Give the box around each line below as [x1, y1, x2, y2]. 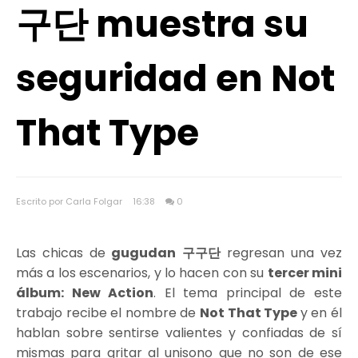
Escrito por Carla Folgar [16, 195, 125, 208]
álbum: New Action [16, 284, 154, 302]
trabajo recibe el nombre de [16, 304, 200, 322]
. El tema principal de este [153, 284, 343, 302]
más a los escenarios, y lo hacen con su [16, 264, 268, 282]
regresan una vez [220, 244, 343, 262]
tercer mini [267, 264, 343, 282]
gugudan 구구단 [105, 244, 221, 262]
